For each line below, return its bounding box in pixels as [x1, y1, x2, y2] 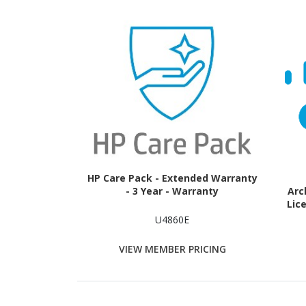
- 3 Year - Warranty [126, 184, 219, 197]
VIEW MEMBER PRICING [118, 242, 226, 256]
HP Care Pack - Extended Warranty [87, 171, 258, 184]
